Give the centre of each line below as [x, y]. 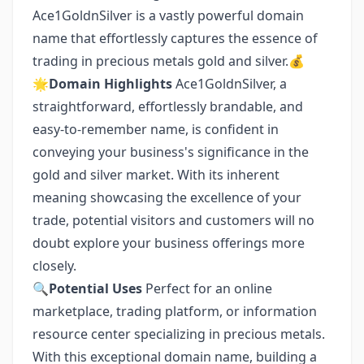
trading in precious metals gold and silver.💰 [169, 61]
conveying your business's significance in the [171, 152]
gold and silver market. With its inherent [156, 175]
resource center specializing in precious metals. [179, 334]
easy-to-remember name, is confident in [156, 129]
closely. [54, 266]
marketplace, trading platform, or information [175, 311]
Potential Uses [95, 288]
